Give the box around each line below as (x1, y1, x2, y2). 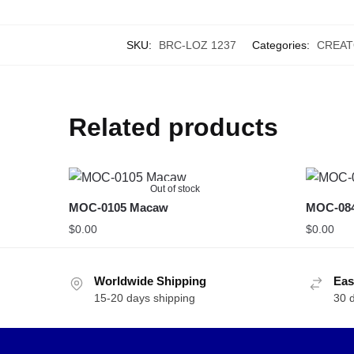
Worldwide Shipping (94, 273, 206, 288)
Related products (69, 112, 279, 141)
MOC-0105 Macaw (69, 200, 169, 214)
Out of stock (150, 183, 201, 194)
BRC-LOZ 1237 (158, 38, 236, 51)
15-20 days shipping (94, 291, 195, 304)
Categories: (251, 38, 313, 51)
